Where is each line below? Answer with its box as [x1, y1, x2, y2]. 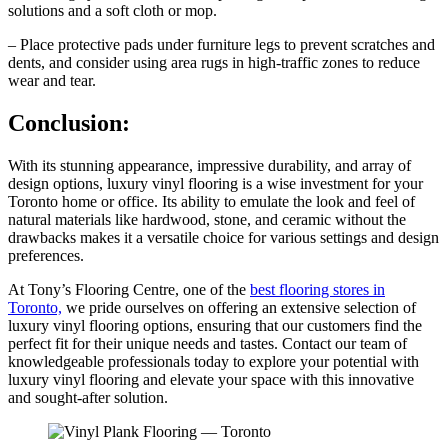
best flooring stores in [250, 280, 385, 298]
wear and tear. [8, 72, 96, 90]
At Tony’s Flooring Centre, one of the [8, 280, 250, 298]
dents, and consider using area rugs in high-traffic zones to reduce [8, 54, 420, 72]
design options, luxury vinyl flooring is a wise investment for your [8, 174, 423, 192]
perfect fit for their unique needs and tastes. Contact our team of [8, 334, 407, 352]
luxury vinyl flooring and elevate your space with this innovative [8, 370, 414, 388]
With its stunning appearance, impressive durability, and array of [8, 156, 411, 174]
